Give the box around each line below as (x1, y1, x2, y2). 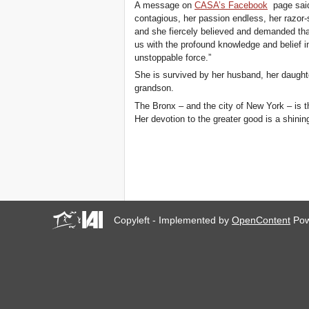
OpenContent (232, 214, 291, 226)
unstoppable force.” (134, 52, 212, 63)
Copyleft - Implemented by (114, 214, 232, 226)
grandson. (134, 83, 175, 94)
